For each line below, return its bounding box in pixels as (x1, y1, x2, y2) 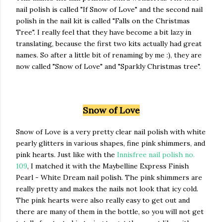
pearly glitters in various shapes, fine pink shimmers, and (16, 138, 205, 148)
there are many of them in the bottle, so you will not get (16, 207, 204, 216)
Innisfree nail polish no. (117, 150, 195, 159)
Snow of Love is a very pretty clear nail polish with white (16, 127, 206, 136)
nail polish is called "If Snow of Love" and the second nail (16, 4, 203, 14)
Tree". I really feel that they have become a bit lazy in (16, 27, 191, 37)
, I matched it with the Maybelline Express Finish (27, 161, 189, 170)
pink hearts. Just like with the (16, 150, 117, 159)
